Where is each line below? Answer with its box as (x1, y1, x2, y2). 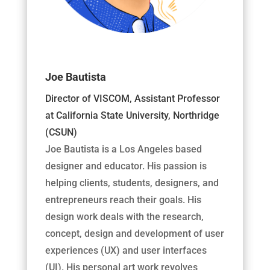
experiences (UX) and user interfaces (45, 245, 207, 257)
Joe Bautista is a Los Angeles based (45, 143, 202, 155)
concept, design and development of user (45, 228, 224, 240)
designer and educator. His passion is (45, 160, 207, 172)
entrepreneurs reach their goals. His (45, 194, 201, 206)
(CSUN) (45, 127, 77, 139)
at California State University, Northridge (45, 110, 219, 122)
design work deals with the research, (45, 211, 204, 223)
